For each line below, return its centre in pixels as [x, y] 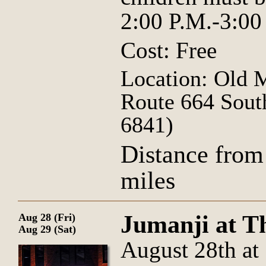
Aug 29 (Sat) [47, 229]
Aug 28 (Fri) [47, 217]
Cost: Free [169, 50]
